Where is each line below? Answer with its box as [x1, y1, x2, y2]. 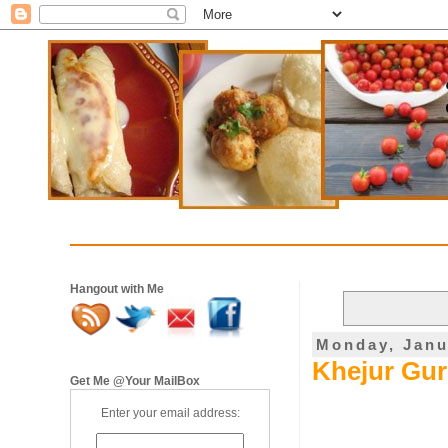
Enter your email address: [100, 406, 240, 420]
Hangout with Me [70, 282, 164, 296]
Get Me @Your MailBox [70, 374, 200, 388]
